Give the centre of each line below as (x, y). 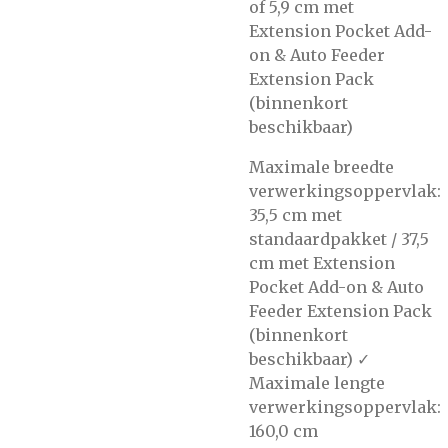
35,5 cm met (295, 215)
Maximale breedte (321, 167)
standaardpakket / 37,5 (339, 239)
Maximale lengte (317, 383)
